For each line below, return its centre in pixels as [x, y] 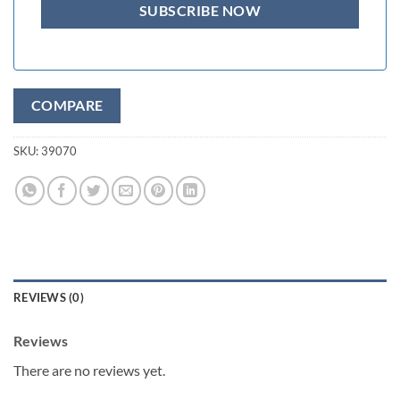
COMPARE [67, 105]
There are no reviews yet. [89, 371]
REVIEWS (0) [49, 298]
